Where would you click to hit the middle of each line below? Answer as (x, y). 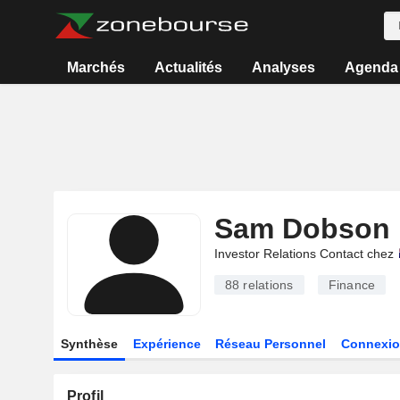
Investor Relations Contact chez (304, 254)
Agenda (371, 67)
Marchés (96, 67)
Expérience (167, 344)
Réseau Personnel (271, 344)
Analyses (283, 67)
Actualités (189, 67)
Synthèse (89, 344)
